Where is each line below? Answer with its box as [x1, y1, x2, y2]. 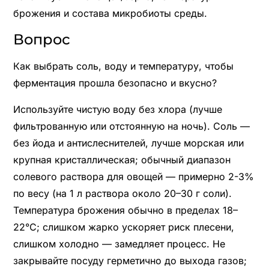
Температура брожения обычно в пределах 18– [13, 204, 238, 216]
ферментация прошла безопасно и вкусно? [13, 76, 217, 89]
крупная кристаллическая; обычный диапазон [13, 153, 231, 166]
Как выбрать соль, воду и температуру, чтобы [13, 59, 234, 72]
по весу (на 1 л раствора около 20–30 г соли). [13, 187, 232, 199]
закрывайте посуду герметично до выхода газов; [13, 254, 247, 267]
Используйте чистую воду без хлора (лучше [13, 103, 222, 115]
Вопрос [13, 30, 70, 48]
